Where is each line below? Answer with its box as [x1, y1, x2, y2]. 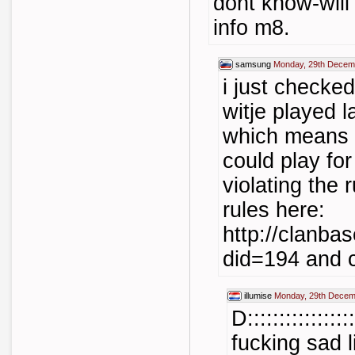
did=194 [223, 247, 300, 271]
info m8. [213, 16, 290, 40]
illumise [244, 291, 272, 300]
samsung [235, 59, 271, 69]
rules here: [223, 198, 325, 222]
